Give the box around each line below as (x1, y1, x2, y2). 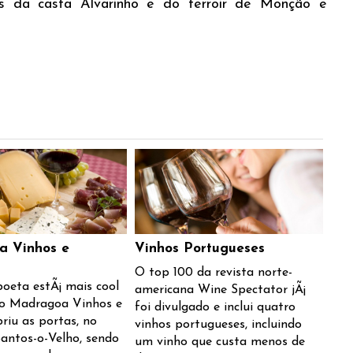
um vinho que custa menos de (134, 336, 305, 348)
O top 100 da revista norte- (134, 266, 292, 279)
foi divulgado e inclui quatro (134, 301, 295, 314)
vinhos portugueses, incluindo (134, 318, 302, 331)
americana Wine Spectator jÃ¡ (134, 284, 306, 296)
